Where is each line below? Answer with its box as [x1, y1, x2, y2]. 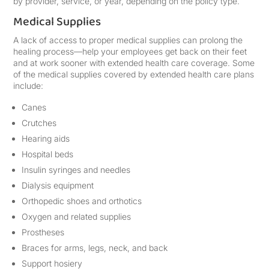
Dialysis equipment [22, 180, 94, 190]
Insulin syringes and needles [22, 165, 131, 175]
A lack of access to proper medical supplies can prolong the [13, 35, 243, 45]
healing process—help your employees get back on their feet [13, 46, 247, 56]
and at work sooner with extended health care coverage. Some [13, 58, 255, 68]
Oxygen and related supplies [22, 211, 131, 222]
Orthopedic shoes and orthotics [22, 196, 142, 206]
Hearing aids [22, 133, 70, 144]
